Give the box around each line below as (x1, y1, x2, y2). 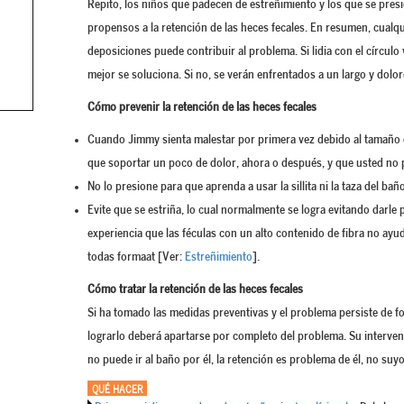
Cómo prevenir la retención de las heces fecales (87, 101, 317, 115)
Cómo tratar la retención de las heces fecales (87, 283, 303, 297)
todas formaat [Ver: (87, 251, 185, 264)
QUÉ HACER (92, 385, 142, 397)
